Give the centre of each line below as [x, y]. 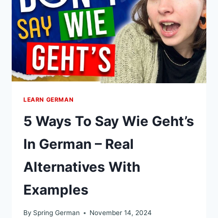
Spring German [57, 213]
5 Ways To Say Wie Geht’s [109, 121]
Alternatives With [82, 167]
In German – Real [79, 144]
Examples [56, 190]
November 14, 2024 [121, 213]
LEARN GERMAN [49, 99]
